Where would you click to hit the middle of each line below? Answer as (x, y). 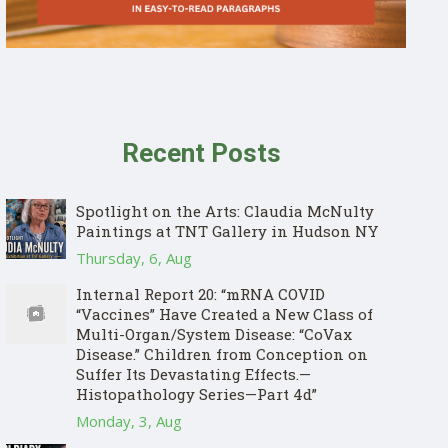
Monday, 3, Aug (129, 421)
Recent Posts (201, 153)
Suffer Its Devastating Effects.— (193, 374)
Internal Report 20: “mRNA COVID (200, 294)
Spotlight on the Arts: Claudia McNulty (225, 211)
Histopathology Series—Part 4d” (196, 394)
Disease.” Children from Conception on (222, 354)
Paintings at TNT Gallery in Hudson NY (227, 231)
